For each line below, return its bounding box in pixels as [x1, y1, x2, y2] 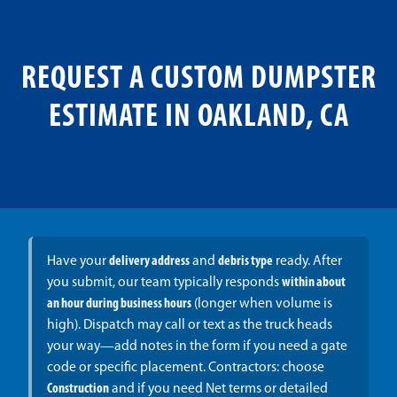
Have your [46, 254, 109, 269]
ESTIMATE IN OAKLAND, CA [48, 102, 349, 135]
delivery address [108, 254, 190, 269]
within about [281, 276, 346, 291]
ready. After [272, 254, 342, 269]
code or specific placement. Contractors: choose [46, 361, 324, 376]
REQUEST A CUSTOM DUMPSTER [20, 64, 377, 97]
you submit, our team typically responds [46, 276, 282, 291]
